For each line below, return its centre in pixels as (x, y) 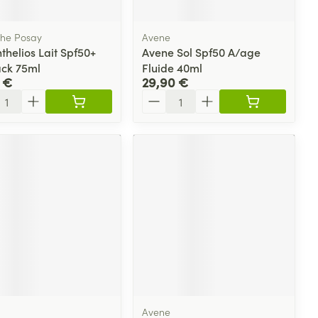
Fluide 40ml (172, 67)
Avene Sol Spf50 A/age (202, 51)
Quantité (164, 95)
